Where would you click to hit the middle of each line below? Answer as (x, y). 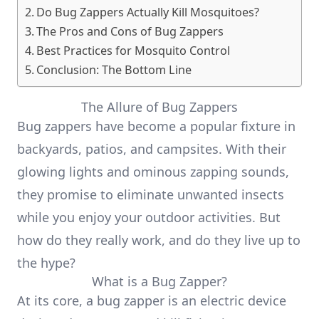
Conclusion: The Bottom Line (114, 70)
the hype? (46, 263)
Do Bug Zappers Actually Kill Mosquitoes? (148, 12)
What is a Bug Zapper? (159, 281)
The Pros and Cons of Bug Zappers (130, 31)
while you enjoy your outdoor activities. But (149, 217)
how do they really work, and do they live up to (159, 240)
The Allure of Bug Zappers (159, 107)
